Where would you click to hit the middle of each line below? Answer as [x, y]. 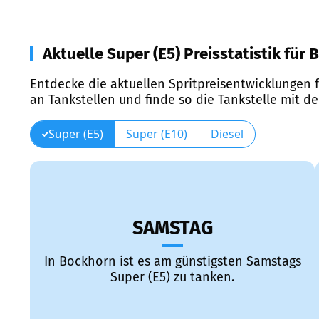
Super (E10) [157, 134]
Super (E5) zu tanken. [172, 277]
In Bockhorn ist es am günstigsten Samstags [172, 262]
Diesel [227, 134]
